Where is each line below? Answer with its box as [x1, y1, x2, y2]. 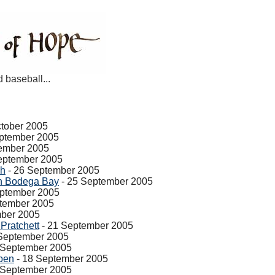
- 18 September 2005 [14, 254, 108, 264]
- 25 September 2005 [59, 176, 153, 187]
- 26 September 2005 [6, 165, 99, 176]
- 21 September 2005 [39, 220, 133, 231]
